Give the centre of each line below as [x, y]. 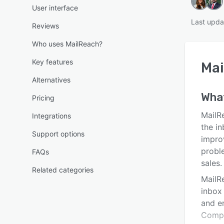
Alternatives [51, 80]
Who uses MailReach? [67, 44]
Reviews [45, 26]
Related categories [63, 170]
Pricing [43, 98]
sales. [211, 163]
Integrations [51, 116]
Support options [58, 134]
